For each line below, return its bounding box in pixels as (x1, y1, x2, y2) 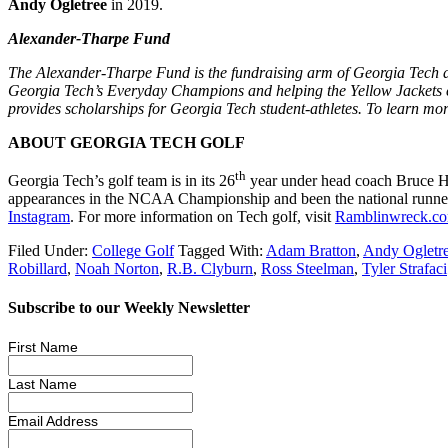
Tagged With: (178, 242, 266, 260)
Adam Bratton (266, 242, 356, 260)
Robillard (8, 260, 67, 278)
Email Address (8, 412, 98, 429)
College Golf (92, 242, 174, 260)
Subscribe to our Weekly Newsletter (8, 299, 250, 317)
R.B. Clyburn (167, 260, 253, 278)
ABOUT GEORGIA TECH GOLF (8, 133, 245, 151)
